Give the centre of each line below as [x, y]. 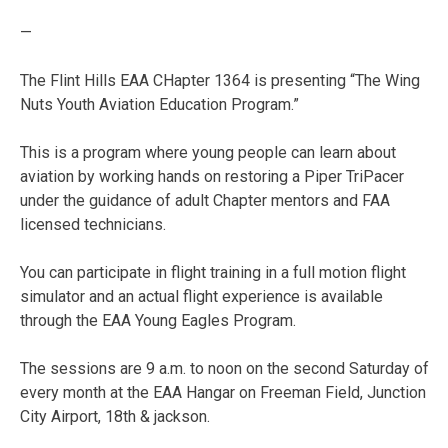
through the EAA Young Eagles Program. [158, 320]
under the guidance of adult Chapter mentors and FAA [205, 200]
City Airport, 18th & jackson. [115, 416]
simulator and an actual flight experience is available [201, 296]
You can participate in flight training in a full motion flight [213, 272]
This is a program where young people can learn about [208, 152]
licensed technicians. [93, 224]
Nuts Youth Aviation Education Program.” [159, 104]
